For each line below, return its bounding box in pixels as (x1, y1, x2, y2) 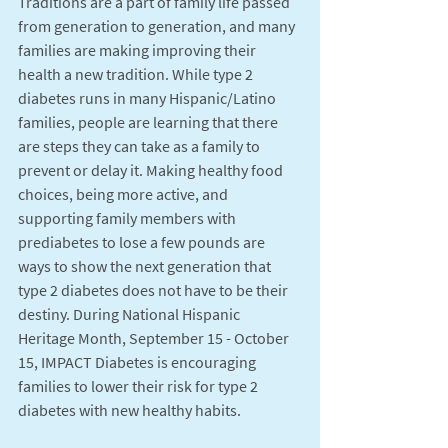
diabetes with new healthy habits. (18, 399, 244, 420)
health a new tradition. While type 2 (18, 63, 256, 84)
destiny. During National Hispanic (18, 303, 243, 324)
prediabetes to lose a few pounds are (18, 231, 268, 252)
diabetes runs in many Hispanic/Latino (18, 87, 279, 108)
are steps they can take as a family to (18, 135, 263, 156)
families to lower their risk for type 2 (18, 375, 261, 396)
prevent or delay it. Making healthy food (18, 159, 286, 180)
